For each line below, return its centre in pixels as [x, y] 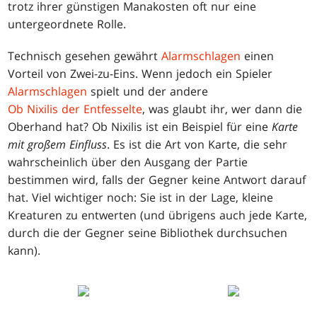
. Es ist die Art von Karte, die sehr [197, 144]
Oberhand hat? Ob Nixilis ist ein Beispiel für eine [140, 126]
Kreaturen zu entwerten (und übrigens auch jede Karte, [158, 215]
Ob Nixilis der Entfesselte [75, 109]
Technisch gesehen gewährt [85, 56]
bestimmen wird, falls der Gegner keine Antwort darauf [157, 179]
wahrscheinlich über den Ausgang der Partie [128, 162]
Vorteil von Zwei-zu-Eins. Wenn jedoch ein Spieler [140, 73]
